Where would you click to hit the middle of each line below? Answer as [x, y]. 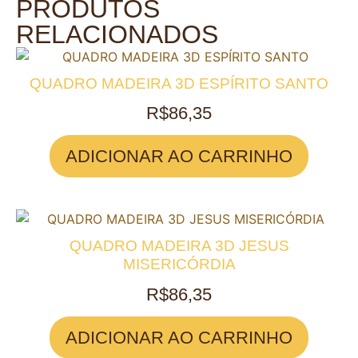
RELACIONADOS [117, 34]
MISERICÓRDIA [179, 264]
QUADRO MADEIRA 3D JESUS [179, 245]
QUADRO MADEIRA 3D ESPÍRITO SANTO [179, 83]
